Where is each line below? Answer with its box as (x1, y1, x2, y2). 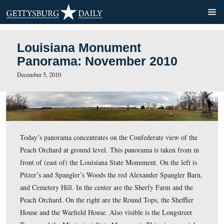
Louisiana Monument (21, 51, 176, 68)
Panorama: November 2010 (21, 68, 222, 85)
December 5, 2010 (21, 88, 76, 98)
